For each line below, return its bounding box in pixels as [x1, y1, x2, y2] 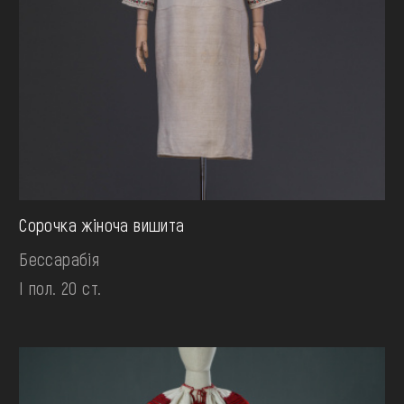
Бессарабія [19, 247, 100, 270]
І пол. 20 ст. [19, 276, 102, 298]
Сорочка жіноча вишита [19, 213, 185, 235]
